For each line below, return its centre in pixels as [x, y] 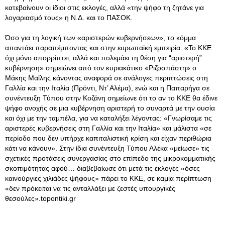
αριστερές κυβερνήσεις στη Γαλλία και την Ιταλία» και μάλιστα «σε [108, 128]
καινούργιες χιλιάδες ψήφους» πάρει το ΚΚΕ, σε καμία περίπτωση [108, 178]
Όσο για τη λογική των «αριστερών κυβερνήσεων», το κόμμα [100, 38]
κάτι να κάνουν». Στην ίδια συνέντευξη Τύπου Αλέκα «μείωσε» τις [107, 148]
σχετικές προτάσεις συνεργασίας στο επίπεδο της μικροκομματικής [110, 158]
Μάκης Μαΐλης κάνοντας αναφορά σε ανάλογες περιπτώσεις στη [106, 78]
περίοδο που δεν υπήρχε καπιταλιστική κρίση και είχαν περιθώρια [108, 138]
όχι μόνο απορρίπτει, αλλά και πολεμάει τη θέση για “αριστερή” [103, 58]
